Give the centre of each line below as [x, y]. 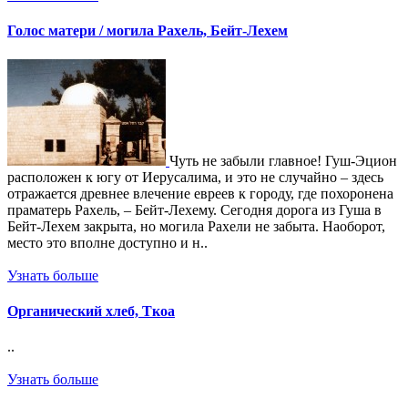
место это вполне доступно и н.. [107, 242]
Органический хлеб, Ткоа [91, 311]
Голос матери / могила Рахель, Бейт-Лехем [148, 31]
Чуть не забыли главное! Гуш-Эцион [283, 160]
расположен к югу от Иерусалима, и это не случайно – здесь [195, 177]
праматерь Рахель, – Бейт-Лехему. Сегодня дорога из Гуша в [194, 209]
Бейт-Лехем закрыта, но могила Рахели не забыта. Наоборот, [196, 226]
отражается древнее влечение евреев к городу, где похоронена [200, 193]
